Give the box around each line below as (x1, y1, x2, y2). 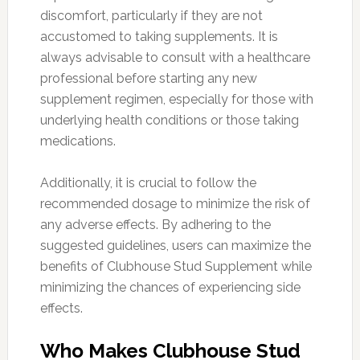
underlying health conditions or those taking (39, 112, 299, 128)
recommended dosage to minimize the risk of (39, 195, 310, 211)
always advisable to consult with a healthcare (39, 49, 310, 65)
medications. (39, 133, 116, 149)
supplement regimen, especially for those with (39, 91, 313, 107)
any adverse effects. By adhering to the (39, 216, 271, 232)
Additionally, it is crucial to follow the (39, 174, 256, 190)
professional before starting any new (39, 70, 257, 86)
